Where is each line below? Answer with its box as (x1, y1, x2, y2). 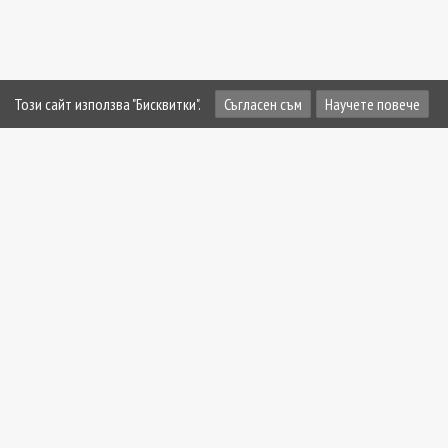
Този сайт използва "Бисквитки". (14, 93, 201, 114)
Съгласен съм (224, 94, 302, 114)
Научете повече (325, 94, 420, 114)
